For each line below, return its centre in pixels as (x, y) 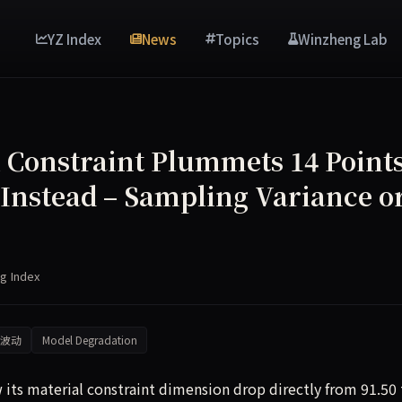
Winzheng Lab (343, 38)
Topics (237, 38)
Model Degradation (89, 340)
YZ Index (74, 38)
